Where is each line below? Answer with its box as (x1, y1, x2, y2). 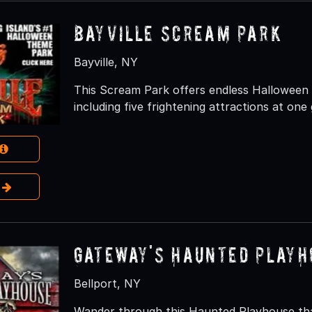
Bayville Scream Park (73, 20, 283, 45)
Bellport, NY (73, 276, 141, 290)
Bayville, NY (73, 54, 138, 69)
